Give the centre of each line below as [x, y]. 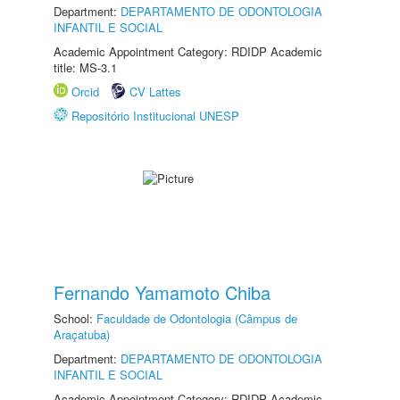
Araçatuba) [82, 334]
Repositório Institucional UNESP [155, 116]
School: [75, 318]
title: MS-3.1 [85, 67]
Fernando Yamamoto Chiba [162, 292]
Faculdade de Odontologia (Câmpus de [197, 318]
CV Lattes [155, 92]
